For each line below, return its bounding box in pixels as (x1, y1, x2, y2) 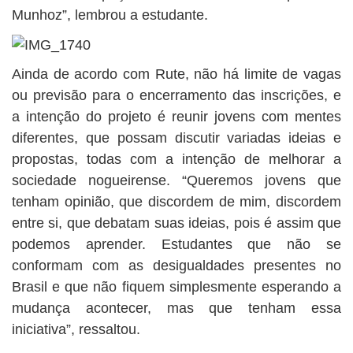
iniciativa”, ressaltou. (12, 321, 140, 337)
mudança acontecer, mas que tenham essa (12, 299, 341, 316)
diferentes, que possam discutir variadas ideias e (12, 129, 341, 146)
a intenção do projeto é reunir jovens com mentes (12, 108, 341, 124)
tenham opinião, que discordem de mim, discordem (12, 193, 341, 210)
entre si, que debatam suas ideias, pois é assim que (12, 214, 341, 231)
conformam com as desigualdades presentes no (12, 257, 341, 273)
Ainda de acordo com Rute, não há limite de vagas (12, 65, 341, 82)
